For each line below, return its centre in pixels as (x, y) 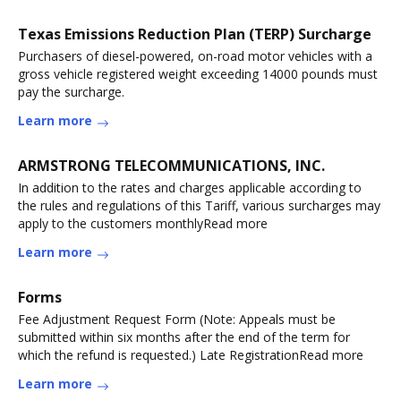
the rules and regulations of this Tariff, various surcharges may (199, 205)
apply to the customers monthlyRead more (143, 223)
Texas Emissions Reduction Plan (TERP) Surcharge (195, 34)
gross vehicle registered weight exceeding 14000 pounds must (198, 74)
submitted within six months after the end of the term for (184, 337)
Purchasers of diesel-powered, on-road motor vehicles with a (195, 56)
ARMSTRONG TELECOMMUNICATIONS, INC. (171, 166)
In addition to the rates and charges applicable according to (190, 188)
